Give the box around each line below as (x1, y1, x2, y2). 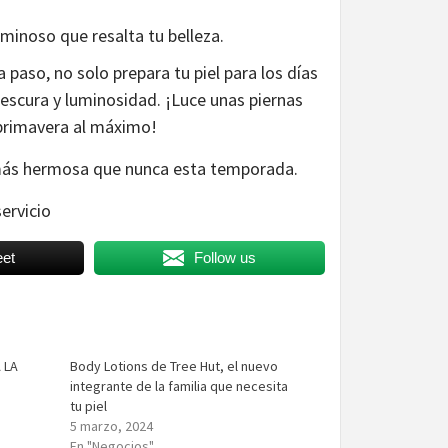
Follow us (193, 249, 256, 267)
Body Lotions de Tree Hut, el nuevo (70, 357, 279, 376)
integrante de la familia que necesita (70, 377, 289, 396)
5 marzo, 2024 (70, 417, 154, 436)
